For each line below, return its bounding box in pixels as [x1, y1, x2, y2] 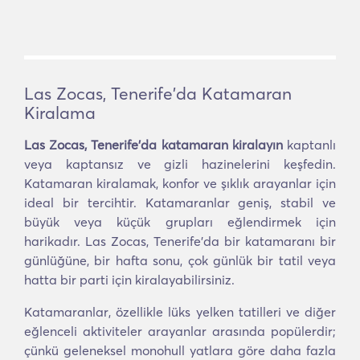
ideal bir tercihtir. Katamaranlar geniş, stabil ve [24, 194, 336, 211]
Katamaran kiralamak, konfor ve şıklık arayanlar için [24, 175, 336, 191]
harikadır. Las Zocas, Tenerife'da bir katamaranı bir [24, 233, 336, 249]
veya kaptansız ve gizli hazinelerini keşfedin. [24, 156, 336, 172]
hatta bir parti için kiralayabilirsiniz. [24, 272, 235, 288]
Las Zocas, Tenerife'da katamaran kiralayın [24, 137, 283, 153]
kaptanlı [282, 137, 337, 153]
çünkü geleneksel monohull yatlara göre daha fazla [24, 342, 336, 358]
